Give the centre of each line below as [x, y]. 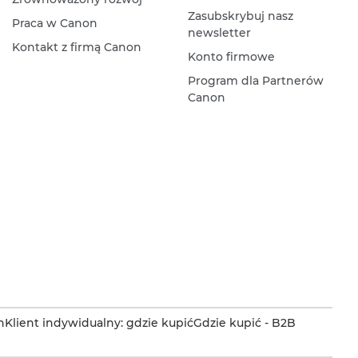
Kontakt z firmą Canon [76, 48]
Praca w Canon [54, 24]
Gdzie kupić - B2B [245, 323]
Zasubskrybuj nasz [240, 16]
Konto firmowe [231, 57]
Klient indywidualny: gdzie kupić [99, 323]
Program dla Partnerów [255, 81]
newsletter [219, 33]
